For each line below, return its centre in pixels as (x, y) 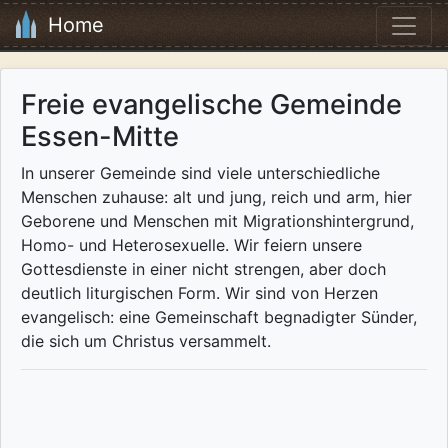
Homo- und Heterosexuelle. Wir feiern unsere (191, 245)
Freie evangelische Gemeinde (211, 105)
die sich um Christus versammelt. (146, 341)
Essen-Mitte (100, 137)
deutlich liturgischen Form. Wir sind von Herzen (199, 293)
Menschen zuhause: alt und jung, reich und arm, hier (216, 197)
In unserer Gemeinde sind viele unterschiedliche (200, 173)
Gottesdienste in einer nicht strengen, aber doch (203, 269)
